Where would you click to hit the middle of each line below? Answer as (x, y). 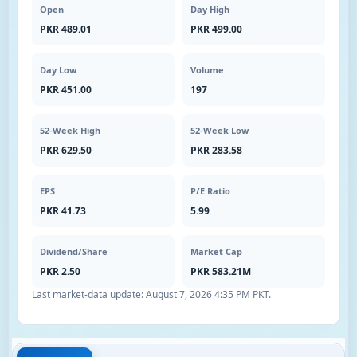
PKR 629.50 (66, 150)
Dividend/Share (74, 251)
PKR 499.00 (216, 29)
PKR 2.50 (60, 271)
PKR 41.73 (63, 211)
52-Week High (70, 130)
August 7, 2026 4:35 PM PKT (207, 294)
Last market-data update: (89, 294)
